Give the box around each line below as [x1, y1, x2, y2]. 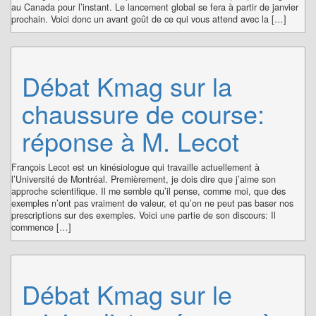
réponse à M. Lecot [22, 123, 239, 159]
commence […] [11, 221, 71, 234]
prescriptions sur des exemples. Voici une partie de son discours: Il [11, 209, 276, 222]
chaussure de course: [22, 95, 265, 132]
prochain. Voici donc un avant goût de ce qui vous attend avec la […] [11, 13, 286, 26]
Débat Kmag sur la [22, 68, 232, 104]
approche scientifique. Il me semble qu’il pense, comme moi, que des [11, 185, 286, 198]
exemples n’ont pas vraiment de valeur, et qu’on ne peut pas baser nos [11, 197, 293, 210]
